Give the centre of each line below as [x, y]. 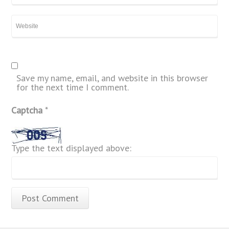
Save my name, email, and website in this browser [112, 78]
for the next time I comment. [73, 87]
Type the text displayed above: [72, 148]
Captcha [28, 110]
